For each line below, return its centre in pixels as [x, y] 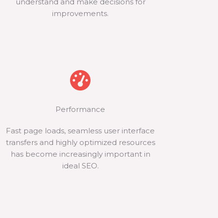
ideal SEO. [80, 166]
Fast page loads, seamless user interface [81, 131]
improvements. [81, 13]
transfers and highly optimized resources [80, 142]
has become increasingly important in [80, 154]
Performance [81, 109]
